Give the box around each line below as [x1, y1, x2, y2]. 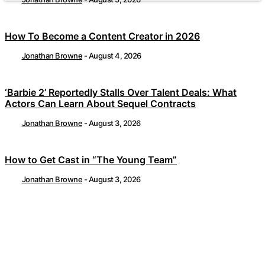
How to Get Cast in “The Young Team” [5, 154, 177, 166]
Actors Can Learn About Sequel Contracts [5, 98, 196, 110]
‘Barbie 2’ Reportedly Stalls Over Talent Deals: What [5, 86, 237, 99]
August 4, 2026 [88, 51, 141, 61]
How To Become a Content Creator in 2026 [5, 30, 200, 43]
